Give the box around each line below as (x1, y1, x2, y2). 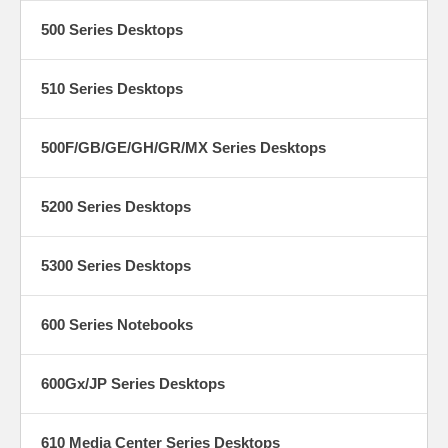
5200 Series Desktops (41, 197, 191, 215)
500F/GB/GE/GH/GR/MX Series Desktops (41, 138, 326, 156)
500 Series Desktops (41, 20, 183, 38)
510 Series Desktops (41, 79, 183, 97)
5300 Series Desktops (41, 256, 191, 274)
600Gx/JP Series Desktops (41, 374, 225, 392)
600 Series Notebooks (41, 315, 193, 333)
